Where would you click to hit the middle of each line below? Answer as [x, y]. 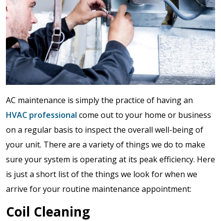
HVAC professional [41, 115]
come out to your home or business [144, 115]
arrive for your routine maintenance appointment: [99, 189]
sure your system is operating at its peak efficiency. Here [110, 159]
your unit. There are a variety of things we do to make [106, 144]
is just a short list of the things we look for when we [102, 174]
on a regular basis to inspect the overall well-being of [105, 129]
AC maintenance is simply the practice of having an [99, 100]
